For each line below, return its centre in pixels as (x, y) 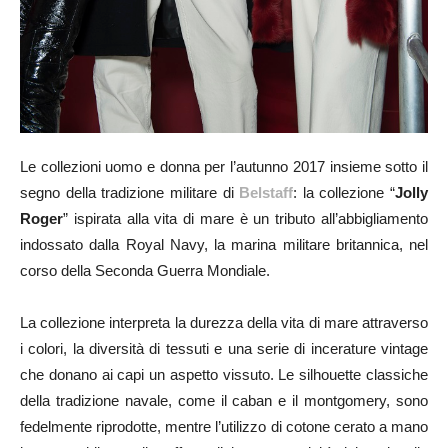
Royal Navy (164, 244)
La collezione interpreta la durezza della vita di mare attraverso (224, 322)
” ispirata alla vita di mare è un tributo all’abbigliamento (245, 218)
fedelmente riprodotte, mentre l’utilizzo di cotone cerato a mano (224, 426)
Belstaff (266, 192)
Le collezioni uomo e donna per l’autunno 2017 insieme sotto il (224, 166)
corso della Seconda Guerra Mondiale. (145, 270)
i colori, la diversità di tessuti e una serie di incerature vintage (224, 348)
